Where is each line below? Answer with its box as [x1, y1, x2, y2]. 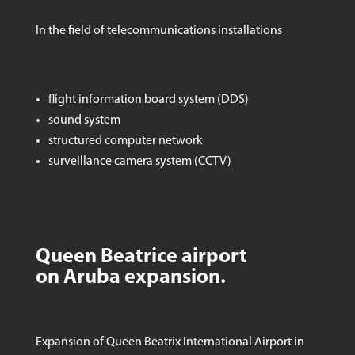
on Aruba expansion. [35, 266, 226, 288]
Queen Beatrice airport [35, 246, 247, 268]
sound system [48, 113, 120, 127]
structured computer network [48, 134, 203, 147]
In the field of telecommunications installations [35, 24, 282, 37]
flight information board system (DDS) [48, 93, 249, 106]
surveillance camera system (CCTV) [48, 155, 231, 168]
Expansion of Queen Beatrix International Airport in [35, 335, 304, 349]
